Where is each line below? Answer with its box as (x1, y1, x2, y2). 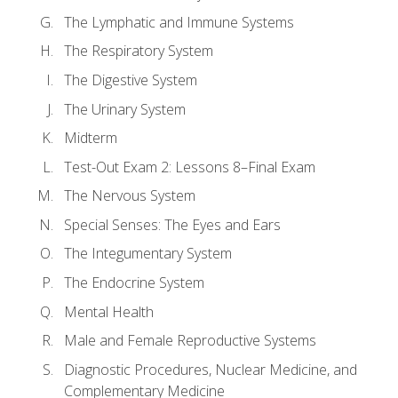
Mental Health (64, 301, 154, 322)
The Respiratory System (64, 41, 213, 61)
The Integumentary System (64, 243, 232, 264)
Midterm (64, 128, 117, 148)
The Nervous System (64, 186, 195, 206)
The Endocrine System (64, 272, 204, 292)
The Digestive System (64, 70, 197, 91)
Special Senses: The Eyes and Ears (64, 214, 281, 235)
